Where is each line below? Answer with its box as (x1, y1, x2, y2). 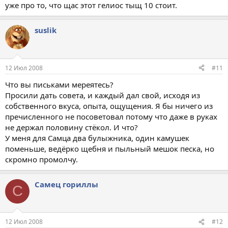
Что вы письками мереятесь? (5, 79, 113, 90)
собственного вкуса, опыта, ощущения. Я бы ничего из (5, 100, 213, 111)
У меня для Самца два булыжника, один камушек (5, 132, 189, 143)
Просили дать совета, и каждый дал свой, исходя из (5, 90, 200, 100)
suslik (35, 25, 56, 35)
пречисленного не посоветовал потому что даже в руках (5, 111, 217, 122)
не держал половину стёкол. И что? (5, 122, 138, 132)
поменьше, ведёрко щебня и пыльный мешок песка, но (5, 143, 214, 154)
